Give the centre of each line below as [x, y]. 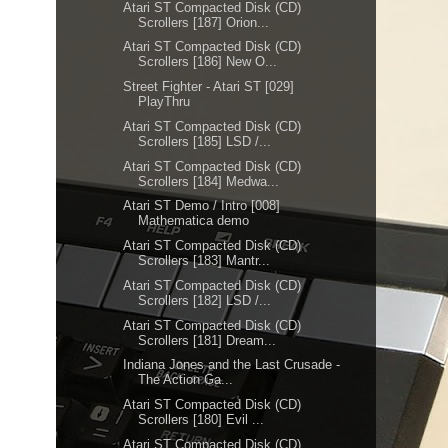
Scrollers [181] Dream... [207, 340]
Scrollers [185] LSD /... [205, 141]
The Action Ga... [186, 380]
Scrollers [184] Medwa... [209, 181]
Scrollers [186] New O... [208, 62]
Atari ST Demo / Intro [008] [202, 206]
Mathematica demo [194, 221]
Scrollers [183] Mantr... [204, 260]
